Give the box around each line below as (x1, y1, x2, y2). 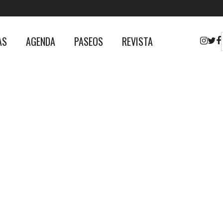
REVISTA (122, 34, 153, 49)
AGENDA (26, 34, 56, 49)
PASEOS (74, 34, 104, 49)
